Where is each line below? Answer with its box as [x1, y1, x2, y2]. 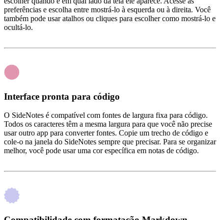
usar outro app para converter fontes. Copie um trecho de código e [4, 129, 208, 137]
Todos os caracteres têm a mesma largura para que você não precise [4, 120, 212, 129]
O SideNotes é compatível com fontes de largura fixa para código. [4, 111, 208, 120]
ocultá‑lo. [4, 23, 33, 31]
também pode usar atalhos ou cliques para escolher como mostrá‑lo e [4, 14, 216, 23]
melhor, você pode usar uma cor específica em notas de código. [4, 146, 199, 155]
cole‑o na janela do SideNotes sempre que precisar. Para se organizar [4, 137, 216, 146]
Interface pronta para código [4, 91, 120, 102]
